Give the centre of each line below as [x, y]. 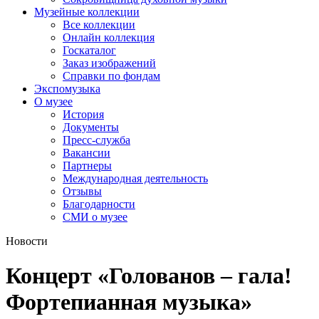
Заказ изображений [109, 63]
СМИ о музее [95, 216]
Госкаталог [89, 50]
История [83, 114]
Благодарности [99, 204]
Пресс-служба [96, 140]
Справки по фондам [111, 75]
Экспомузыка [67, 88]
